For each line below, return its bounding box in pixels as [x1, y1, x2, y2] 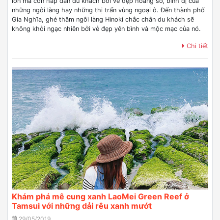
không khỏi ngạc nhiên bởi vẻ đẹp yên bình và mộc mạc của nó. [12, 25, 201, 32]
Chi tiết [185, 42, 208, 50]
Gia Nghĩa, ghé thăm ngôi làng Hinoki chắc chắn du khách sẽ [12, 16, 194, 23]
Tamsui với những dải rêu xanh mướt [12, 201, 152, 211]
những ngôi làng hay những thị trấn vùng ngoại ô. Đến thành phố [12, 6, 205, 14]
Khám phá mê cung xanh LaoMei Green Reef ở [12, 192, 189, 201]
